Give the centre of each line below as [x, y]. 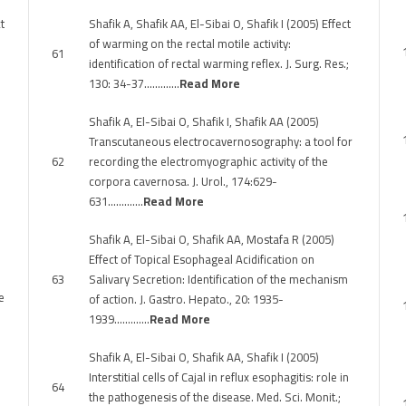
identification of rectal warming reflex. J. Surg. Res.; [219, 63]
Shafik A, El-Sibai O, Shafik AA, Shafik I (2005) [204, 357]
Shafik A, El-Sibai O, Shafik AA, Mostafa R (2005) [212, 239]
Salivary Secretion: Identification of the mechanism [218, 279]
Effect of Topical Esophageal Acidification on [202, 259]
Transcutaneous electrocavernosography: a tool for [221, 141]
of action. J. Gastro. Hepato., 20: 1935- [186, 299]
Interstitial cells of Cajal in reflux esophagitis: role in [219, 377]
